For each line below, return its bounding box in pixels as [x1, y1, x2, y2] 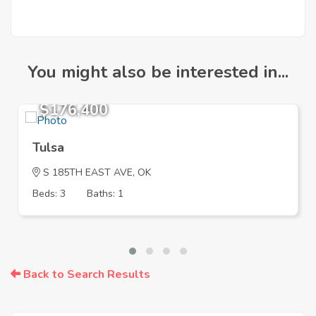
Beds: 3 [32, 187, 66, 201]
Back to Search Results [20, 267, 150, 283]
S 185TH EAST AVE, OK [40, 166, 151, 180]
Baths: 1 [87, 187, 123, 201]
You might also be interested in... [28, 61, 288, 84]
